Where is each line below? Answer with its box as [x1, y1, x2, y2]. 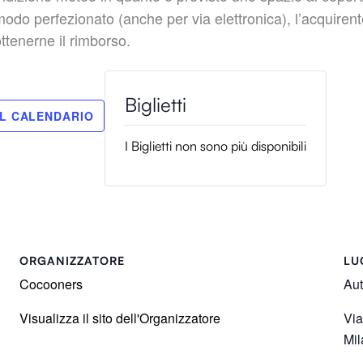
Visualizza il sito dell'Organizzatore [19, 308, 220, 327]
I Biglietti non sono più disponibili [124, 137, 306, 154]
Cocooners [19, 274, 83, 293]
